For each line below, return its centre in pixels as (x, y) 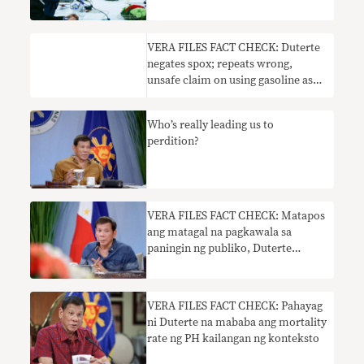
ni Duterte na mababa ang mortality (237, 323)
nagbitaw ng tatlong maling (216, 264)
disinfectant (178, 97)
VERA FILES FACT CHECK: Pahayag (235, 307)
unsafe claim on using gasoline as (230, 81)
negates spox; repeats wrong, (220, 65)
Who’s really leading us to (211, 126)
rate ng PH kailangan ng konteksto (234, 339)
